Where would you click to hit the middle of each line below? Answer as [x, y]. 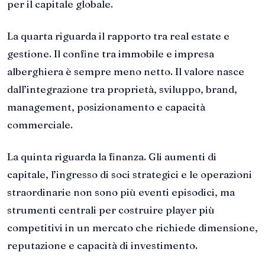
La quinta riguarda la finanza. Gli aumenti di [112, 156]
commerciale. [40, 125]
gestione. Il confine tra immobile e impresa [111, 54]
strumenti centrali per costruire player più [111, 210]
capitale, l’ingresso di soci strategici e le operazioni [130, 174]
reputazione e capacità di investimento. [102, 245]
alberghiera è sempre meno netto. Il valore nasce [126, 72]
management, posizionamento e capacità [106, 107]
